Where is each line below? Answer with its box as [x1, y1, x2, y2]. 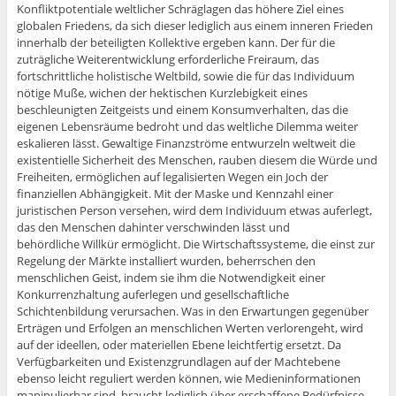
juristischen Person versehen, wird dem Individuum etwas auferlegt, [16, 202, 372, 219]
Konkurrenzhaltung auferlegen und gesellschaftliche [16, 286, 289, 303]
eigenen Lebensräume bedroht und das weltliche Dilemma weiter [16, 118, 358, 135]
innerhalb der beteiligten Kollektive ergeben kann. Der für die [16, 34, 335, 51]
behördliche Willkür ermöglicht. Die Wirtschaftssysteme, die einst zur [16, 236, 375, 253]
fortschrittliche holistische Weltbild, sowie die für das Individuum [16, 68, 354, 85]
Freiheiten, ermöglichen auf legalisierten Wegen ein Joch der [16, 169, 328, 186]
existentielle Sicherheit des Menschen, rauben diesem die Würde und [16, 152, 377, 169]
